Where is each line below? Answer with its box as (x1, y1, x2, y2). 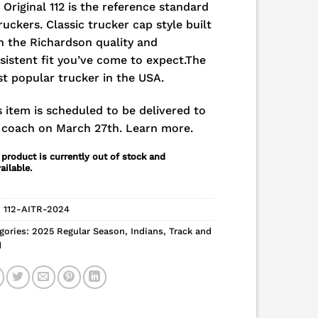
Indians (131, 225, 163, 236)
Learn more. (126, 121, 193, 135)
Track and (169, 225, 212, 236)
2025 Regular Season (32, 225, 125, 236)
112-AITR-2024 (4, 203, 70, 214)
